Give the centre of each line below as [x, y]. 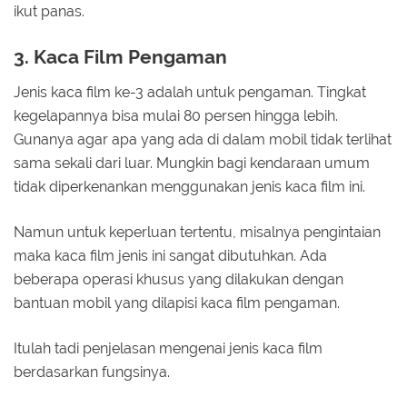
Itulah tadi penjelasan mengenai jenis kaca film [168, 348]
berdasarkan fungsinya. [92, 372]
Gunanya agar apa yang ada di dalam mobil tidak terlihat [203, 139]
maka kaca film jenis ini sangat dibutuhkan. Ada [170, 255]
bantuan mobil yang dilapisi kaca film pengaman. [177, 303]
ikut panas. [49, 12]
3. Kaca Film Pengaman [120, 57]
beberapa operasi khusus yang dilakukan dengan [179, 279]
